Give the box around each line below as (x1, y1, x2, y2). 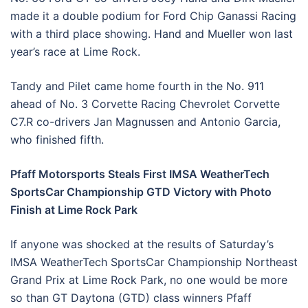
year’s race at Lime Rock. (10, 44, 140, 58)
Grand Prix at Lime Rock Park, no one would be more (10, 272, 287, 287)
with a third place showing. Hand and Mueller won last (10, 26, 293, 41)
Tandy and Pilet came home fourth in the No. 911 (10, 78, 264, 93)
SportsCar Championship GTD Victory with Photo (10, 184, 272, 199)
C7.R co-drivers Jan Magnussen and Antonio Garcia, (10, 114, 280, 129)
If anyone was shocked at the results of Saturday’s (10, 236, 274, 251)
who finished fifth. (10, 132, 104, 146)
